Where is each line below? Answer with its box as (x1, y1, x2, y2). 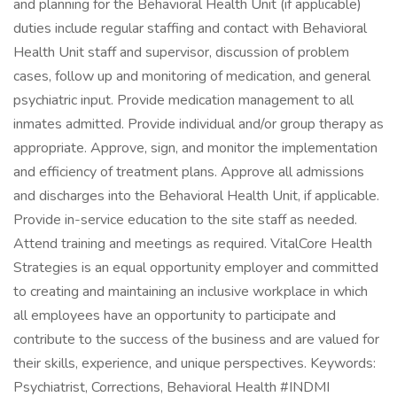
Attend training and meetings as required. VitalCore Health (13, 234, 372, 253)
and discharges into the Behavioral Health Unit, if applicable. (13, 186, 379, 206)
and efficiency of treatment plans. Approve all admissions (13, 162, 364, 182)
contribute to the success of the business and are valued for (13, 330, 379, 349)
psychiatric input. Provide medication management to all (13, 90, 354, 110)
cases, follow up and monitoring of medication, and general (13, 66, 370, 86)
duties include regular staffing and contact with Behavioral (13, 19, 367, 38)
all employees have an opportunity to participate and (13, 306, 336, 325)
